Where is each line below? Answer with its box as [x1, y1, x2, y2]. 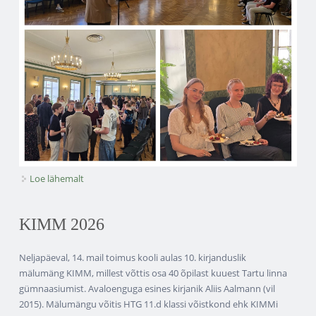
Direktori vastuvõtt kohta [84, 171, 191, 185]
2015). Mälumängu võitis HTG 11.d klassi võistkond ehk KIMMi [19, 297, 279, 310]
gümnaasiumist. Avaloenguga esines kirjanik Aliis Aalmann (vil [19, 281, 276, 295]
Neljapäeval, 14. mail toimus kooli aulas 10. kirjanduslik [19, 250, 247, 264]
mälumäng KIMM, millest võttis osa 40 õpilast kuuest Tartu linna [19, 266, 288, 279]
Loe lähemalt [30, 171, 85, 185]
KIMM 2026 [19, 215, 105, 234]
